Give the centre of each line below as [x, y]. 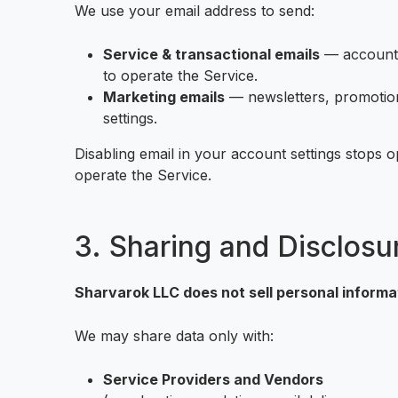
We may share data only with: [174, 336]
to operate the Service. [180, 76]
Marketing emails [164, 97]
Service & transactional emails [211, 54]
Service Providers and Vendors [213, 379]
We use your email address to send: [195, 11]
